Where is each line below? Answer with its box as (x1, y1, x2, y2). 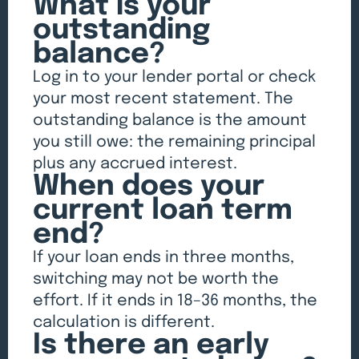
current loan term (33, 196, 293, 226)
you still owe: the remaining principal (33, 134, 317, 151)
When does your (33, 172, 265, 202)
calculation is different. (33, 314, 216, 332)
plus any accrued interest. (33, 155, 238, 173)
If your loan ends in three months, (33, 249, 295, 267)
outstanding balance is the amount (33, 112, 308, 130)
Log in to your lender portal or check (33, 69, 317, 87)
